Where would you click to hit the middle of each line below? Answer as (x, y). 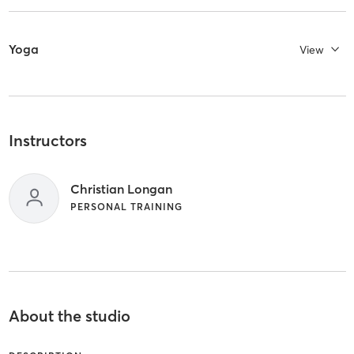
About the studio (69, 315)
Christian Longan (121, 188)
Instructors (47, 141)
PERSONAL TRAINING (126, 206)
